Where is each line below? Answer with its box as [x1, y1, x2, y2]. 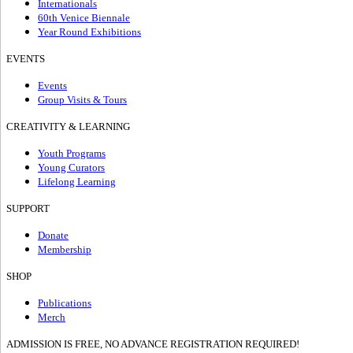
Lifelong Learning [38, 176, 116, 188]
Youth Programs [38, 147, 106, 160]
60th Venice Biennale [38, 12, 130, 24]
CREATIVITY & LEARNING [6, 121, 130, 133]
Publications [38, 297, 91, 310]
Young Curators [38, 162, 105, 174]
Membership [38, 243, 91, 256]
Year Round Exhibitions [38, 26, 141, 39]
